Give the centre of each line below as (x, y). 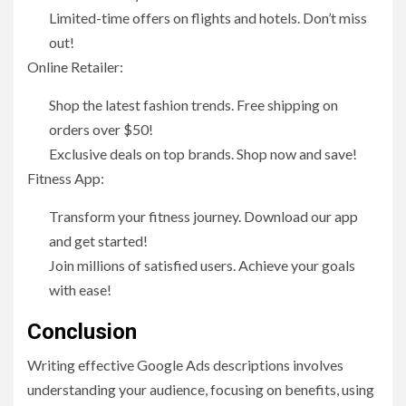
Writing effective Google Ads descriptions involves (185, 365)
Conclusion (82, 332)
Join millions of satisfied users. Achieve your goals (202, 266)
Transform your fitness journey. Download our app (203, 217)
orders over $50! (101, 130)
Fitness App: (66, 179)
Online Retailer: (75, 67)
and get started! (98, 241)
